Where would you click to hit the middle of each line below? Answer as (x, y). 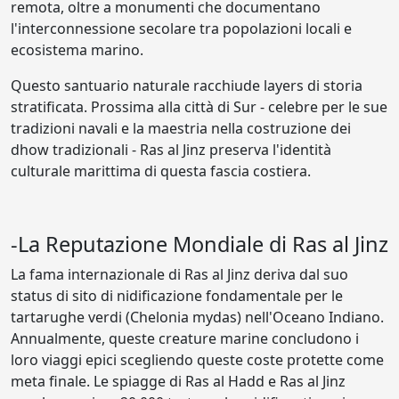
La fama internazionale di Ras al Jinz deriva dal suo (179, 274)
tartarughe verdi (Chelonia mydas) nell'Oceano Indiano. (197, 317)
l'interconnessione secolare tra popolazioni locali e (181, 28)
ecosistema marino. (77, 50)
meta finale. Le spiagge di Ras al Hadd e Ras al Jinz (178, 381)
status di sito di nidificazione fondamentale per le (177, 296)
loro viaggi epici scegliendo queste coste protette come (197, 360)
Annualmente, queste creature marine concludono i (185, 338)
